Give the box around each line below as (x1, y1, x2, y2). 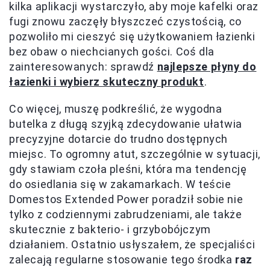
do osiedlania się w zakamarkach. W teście (9, 177, 231, 190)
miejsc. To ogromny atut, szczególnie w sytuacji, (9, 147, 260, 160)
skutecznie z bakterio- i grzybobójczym (9, 222, 211, 236)
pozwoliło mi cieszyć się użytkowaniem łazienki (9, 30, 256, 43)
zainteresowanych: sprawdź (9, 60, 157, 73)
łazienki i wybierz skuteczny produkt (9, 75, 204, 88)
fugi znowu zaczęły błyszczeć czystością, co (9, 14, 242, 28)
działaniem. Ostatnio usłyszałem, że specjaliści (9, 237, 256, 251)
